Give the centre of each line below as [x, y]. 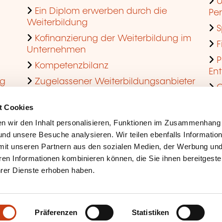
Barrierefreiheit [51, 200]
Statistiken [151, 212]
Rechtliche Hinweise [58, 189]
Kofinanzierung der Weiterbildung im [113, 38]
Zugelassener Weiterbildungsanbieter [115, 82]
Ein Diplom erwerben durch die [101, 11]
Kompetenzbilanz [72, 66]
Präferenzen [56, 212]
